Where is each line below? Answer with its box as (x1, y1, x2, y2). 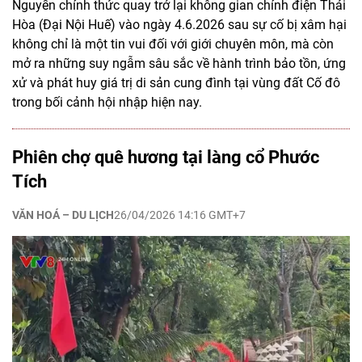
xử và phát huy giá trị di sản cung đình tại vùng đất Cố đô (12, 75, 340, 91)
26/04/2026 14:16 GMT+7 (114, 208, 246, 222)
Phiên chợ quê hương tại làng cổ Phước (12, 147, 319, 168)
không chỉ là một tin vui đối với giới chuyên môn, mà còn (12, 36, 334, 53)
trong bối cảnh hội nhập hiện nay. (12, 95, 202, 111)
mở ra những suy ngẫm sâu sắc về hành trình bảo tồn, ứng (12, 56, 346, 72)
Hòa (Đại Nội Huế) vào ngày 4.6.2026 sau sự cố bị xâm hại (12, 17, 347, 33)
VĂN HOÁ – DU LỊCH (12, 208, 114, 222)
